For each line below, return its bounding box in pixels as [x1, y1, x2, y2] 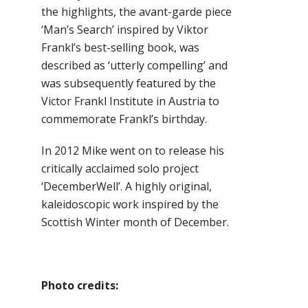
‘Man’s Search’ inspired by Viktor [41, 22, 208, 38]
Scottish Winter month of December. [41, 214, 229, 230]
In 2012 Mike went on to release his [41, 143, 224, 159]
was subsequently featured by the [41, 76, 216, 91]
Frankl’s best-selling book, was [41, 40, 199, 56]
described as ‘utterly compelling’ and [41, 58, 228, 74]
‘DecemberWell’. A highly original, [41, 179, 212, 195]
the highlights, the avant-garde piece [41, 4, 232, 20]
